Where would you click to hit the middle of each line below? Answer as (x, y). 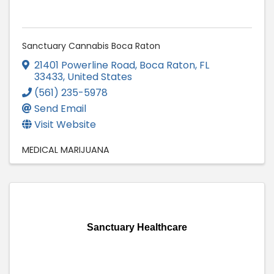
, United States (98, 77)
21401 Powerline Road (85, 65)
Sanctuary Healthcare (137, 228)
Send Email (60, 109)
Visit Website (65, 125)
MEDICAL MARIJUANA (66, 150)
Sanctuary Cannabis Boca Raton (91, 46)
